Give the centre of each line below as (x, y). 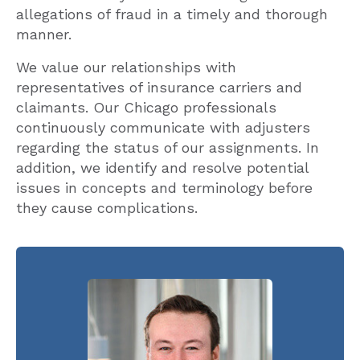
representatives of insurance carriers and (159, 87)
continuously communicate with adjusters (163, 127)
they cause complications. (107, 208)
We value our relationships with (126, 67)
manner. (44, 34)
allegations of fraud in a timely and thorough (172, 14)
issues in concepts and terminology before (164, 188)
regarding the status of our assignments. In (168, 147)
